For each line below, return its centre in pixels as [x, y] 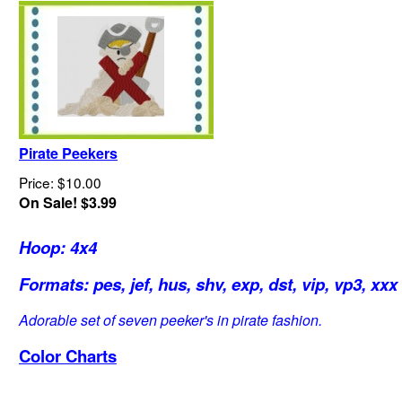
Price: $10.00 [60, 182]
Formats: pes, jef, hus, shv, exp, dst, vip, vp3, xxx [208, 284]
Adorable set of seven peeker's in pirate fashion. [170, 319]
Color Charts [68, 355]
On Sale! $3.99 [68, 202]
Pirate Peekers [68, 153]
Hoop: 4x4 [58, 247]
